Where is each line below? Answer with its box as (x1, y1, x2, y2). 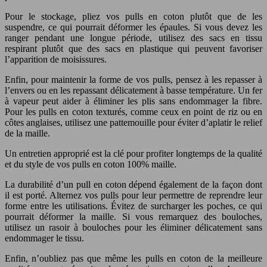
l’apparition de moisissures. (5, 54, 107, 65)
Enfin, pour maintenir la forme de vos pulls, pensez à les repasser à (5, 74, 262, 85)
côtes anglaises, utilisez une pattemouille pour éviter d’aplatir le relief (5, 117, 262, 128)
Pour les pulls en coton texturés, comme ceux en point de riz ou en (5, 107, 262, 117)
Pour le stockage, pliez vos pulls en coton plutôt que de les (5, 11, 262, 22)
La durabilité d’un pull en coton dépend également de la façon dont (5, 179, 262, 190)
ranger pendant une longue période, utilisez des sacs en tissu (5, 33, 262, 44)
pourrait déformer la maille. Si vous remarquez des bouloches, (5, 212, 262, 222)
